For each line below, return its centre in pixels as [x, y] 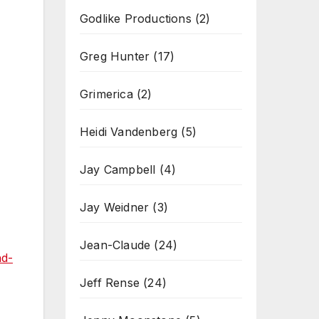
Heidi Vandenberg [129, 132]
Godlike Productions [136, 19]
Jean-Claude [115, 245]
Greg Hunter [115, 56]
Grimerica [106, 94]
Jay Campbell [118, 169]
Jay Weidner [115, 207]
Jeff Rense [110, 283]
